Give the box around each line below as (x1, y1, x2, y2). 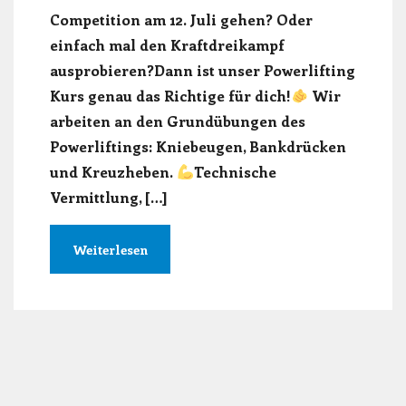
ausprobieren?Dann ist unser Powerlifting (50, 60, 355, 80)
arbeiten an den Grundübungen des (50, 111, 305, 130)
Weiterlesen (72, 240, 148, 258)
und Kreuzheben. (50, 161, 177, 181)
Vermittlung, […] (50, 187, 168, 207)
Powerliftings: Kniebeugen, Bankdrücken (50, 136, 346, 156)
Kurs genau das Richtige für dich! (50, 85, 291, 105)
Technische (193, 161, 276, 181)
